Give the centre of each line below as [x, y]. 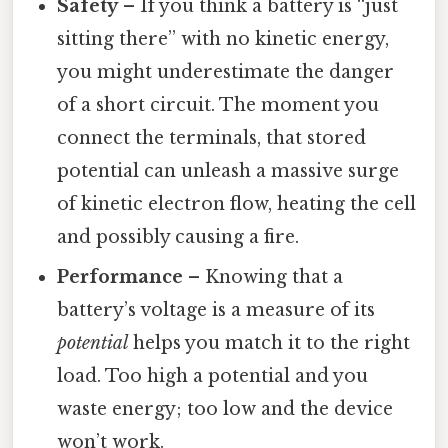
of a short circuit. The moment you [218, 105]
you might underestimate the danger [226, 72]
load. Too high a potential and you [213, 376]
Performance [120, 277]
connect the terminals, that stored [212, 138]
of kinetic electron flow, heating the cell [237, 204]
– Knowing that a [263, 277]
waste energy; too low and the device [225, 409]
